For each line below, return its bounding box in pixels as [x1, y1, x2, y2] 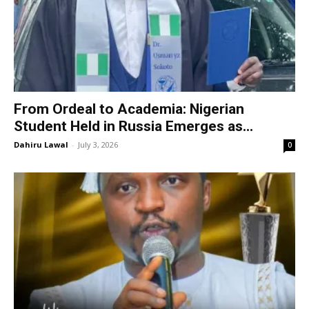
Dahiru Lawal [14, 139, 68, 150]
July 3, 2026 [78, 139, 118, 150]
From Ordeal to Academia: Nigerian [14, 100, 244, 117]
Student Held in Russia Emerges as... [14, 117, 253, 134]
